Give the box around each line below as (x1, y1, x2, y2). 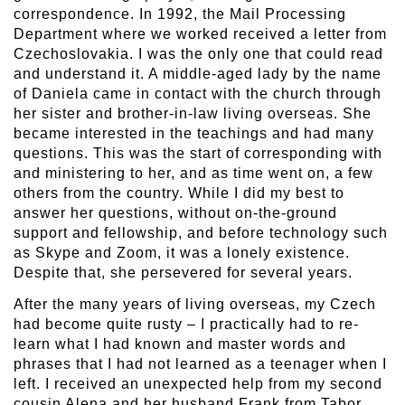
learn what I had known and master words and (14, 335, 346, 352)
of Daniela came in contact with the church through (14, 85, 381, 101)
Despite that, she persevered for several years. (14, 264, 353, 280)
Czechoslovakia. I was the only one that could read (14, 45, 383, 61)
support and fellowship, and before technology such (14, 224, 388, 240)
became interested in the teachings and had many (14, 125, 374, 141)
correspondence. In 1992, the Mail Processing (14, 5, 346, 22)
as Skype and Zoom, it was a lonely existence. (14, 244, 350, 260)
